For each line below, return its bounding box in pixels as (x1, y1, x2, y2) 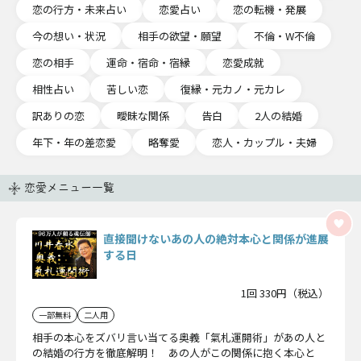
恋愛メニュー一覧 (24, 180, 114, 195)
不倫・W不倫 (254, 28, 315, 44)
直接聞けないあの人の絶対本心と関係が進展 (103, 230, 329, 247)
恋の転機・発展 (233, 2, 306, 17)
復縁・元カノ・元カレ (180, 81, 285, 97)
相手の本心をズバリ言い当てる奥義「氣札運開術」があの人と (32, 330, 326, 345)
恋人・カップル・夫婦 (212, 135, 317, 150)
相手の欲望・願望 (138, 28, 222, 44)
